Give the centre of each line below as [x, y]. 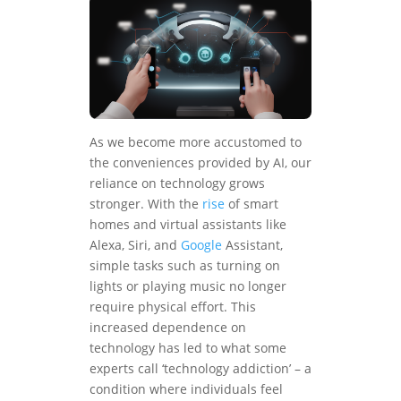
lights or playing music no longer [188, 286]
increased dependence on [168, 327]
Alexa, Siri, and [135, 244]
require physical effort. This [173, 306]
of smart [252, 203]
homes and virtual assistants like [188, 224]
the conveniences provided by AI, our [200, 162]
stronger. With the [146, 203]
